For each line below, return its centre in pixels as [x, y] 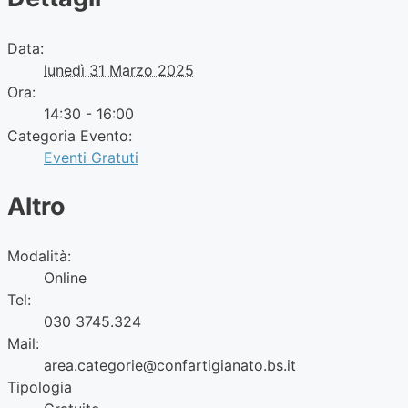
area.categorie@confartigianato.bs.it [170, 366]
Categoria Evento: [70, 135]
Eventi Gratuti [91, 157]
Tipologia [40, 388]
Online [65, 278]
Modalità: [39, 256]
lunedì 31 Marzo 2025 [119, 70]
